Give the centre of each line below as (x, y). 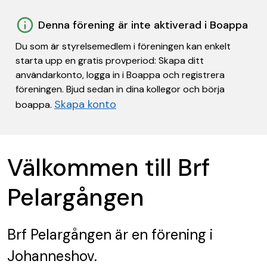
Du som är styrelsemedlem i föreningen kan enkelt (123, 46)
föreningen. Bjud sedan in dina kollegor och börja (120, 89)
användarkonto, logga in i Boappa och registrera (120, 75)
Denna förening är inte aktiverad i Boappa (143, 25)
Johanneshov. (52, 256)
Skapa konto (85, 104)
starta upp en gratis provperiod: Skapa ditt (110, 60)
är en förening (159, 235)
